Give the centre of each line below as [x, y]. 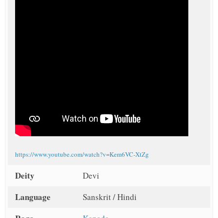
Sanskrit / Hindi [109, 197]
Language [33, 197]
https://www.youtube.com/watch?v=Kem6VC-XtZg [82, 154]
